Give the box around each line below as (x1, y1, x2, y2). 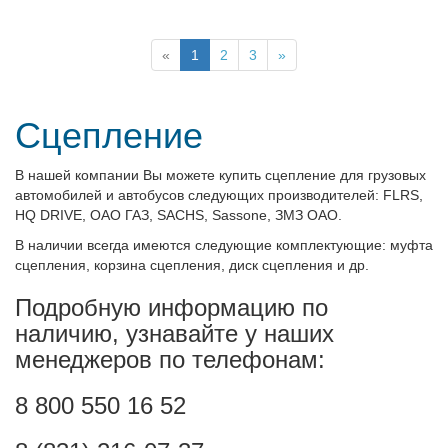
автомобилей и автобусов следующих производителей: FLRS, (15, 187, 423, 203)
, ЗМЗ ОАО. (267, 207, 342, 223)
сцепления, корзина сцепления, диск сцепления (15, 257, 333, 273)
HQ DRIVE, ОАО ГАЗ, (15, 207, 153, 223)
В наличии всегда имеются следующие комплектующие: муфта (15, 237, 433, 253)
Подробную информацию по (15, 294, 328, 321)
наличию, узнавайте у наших (15, 320, 334, 347)
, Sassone (204, 207, 267, 223)
